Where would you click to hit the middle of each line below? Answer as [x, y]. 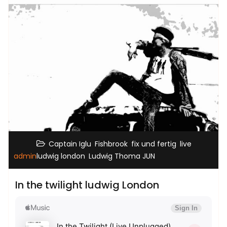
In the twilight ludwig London [87, 185]
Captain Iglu [70, 144]
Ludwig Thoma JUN [122, 156]
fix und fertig [154, 144]
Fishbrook [111, 144]
